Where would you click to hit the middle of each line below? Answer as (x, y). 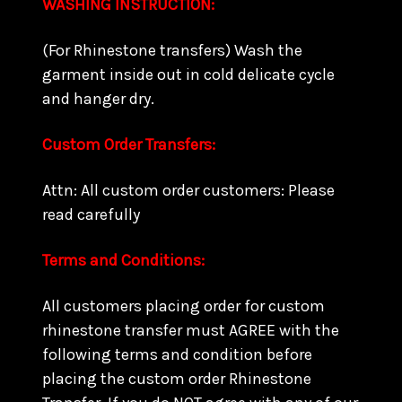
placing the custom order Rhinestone (177, 379)
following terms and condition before (177, 354)
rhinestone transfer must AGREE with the (191, 330)
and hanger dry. (100, 99)
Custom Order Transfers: (131, 144)
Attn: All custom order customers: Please (188, 190)
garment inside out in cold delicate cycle (188, 74)
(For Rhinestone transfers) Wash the (172, 50)
